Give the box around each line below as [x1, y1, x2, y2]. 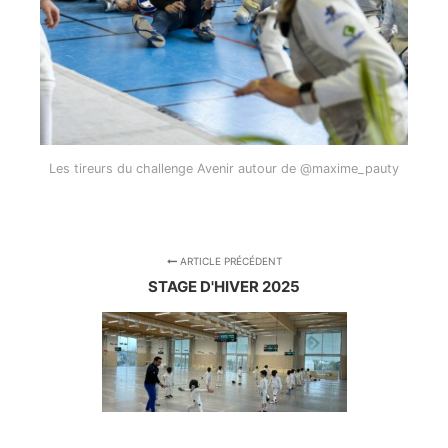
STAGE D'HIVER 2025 [148, 277, 300, 297]
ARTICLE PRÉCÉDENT [176, 255, 282, 268]
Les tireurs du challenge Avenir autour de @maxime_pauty [49, 160, 399, 176]
